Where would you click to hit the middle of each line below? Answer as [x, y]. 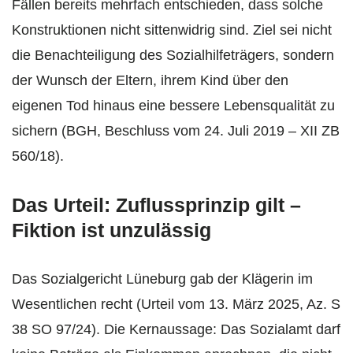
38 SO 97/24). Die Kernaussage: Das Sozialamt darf [176, 330]
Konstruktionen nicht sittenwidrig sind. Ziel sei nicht [172, 30]
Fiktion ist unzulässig [111, 230]
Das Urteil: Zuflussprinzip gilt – [156, 205]
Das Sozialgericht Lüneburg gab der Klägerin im [162, 279]
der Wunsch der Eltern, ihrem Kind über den [150, 81]
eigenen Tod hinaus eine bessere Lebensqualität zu [173, 106]
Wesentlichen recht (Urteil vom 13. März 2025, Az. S [176, 305]
